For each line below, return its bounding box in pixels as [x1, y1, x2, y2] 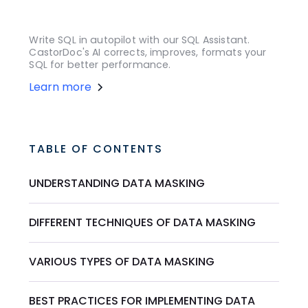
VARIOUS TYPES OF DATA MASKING [29, 254, 215, 270]
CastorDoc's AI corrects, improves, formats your [29, 45, 267, 60]
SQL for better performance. [29, 58, 171, 72]
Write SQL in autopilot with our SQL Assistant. [29, 33, 250, 47]
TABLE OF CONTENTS [29, 141, 164, 157]
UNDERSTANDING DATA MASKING [29, 175, 206, 192]
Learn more [29, 79, 92, 96]
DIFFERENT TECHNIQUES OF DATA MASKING [29, 214, 256, 231]
